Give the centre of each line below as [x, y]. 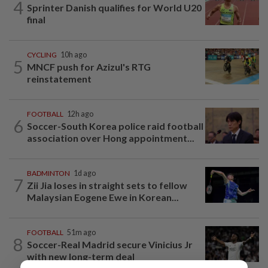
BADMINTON [48, 173]
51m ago [81, 233]
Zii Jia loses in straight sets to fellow [107, 185]
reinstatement [59, 79]
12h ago [80, 114]
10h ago [74, 55]
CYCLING [42, 55]
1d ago [85, 173]
